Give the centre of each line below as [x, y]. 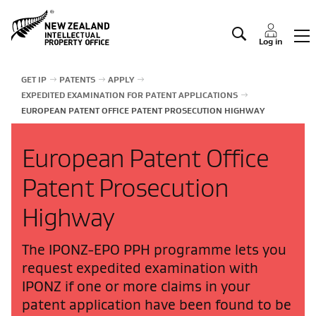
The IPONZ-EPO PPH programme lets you [154, 249]
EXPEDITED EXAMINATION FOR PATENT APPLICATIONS [129, 95]
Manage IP [58, 14]
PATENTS [77, 79]
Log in [271, 41]
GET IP [34, 79]
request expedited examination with [140, 268]
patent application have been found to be [157, 304]
